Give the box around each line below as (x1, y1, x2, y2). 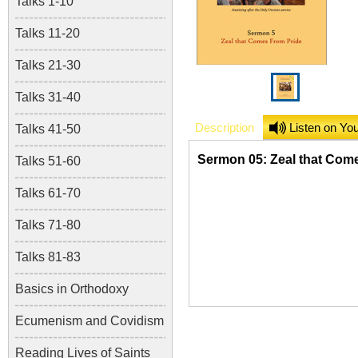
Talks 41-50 (15, 122, 81, 136)
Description (195, 121, 254, 134)
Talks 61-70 (15, 186, 81, 200)
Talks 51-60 (15, 154, 81, 168)
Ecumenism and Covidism (15, 314, 164, 328)
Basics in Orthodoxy (15, 282, 129, 296)
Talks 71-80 (15, 218, 81, 232)
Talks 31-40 (15, 90, 81, 104)
